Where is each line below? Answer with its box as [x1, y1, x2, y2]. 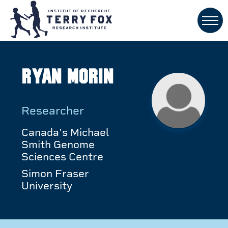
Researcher [21, 103, 84, 117]
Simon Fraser [21, 166, 89, 180]
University [21, 179, 72, 192]
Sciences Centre [21, 150, 103, 163]
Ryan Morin [21, 67, 113, 88]
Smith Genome [21, 138, 95, 151]
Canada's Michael [21, 126, 109, 139]
